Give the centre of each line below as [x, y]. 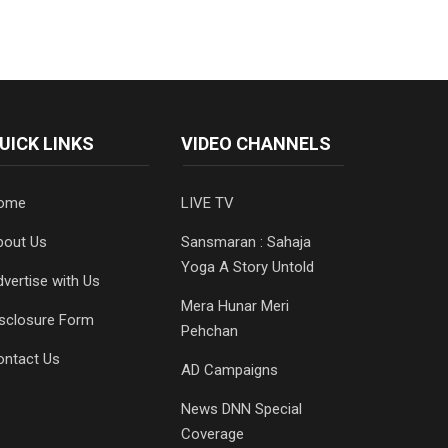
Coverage [212, 433]
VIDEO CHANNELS [256, 143]
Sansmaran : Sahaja [246, 241]
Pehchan [209, 330]
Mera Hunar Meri [235, 305]
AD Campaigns [229, 369]
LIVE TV [207, 202]
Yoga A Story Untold [247, 266]
